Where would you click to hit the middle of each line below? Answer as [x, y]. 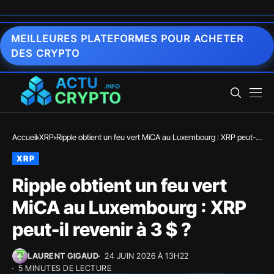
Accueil [24, 137]
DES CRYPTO [45, 53]
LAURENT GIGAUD [63, 256]
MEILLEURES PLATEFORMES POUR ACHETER [127, 39]
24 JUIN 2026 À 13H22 [147, 256]
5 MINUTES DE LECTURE [65, 268]
